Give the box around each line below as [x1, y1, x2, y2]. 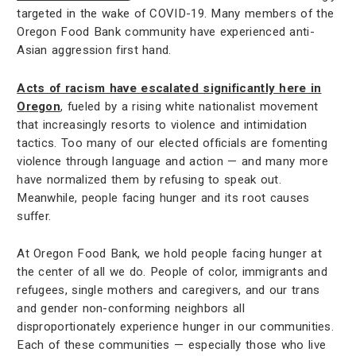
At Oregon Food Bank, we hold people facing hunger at [17, 246, 322, 261]
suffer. [17, 208, 52, 223]
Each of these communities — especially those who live [17, 338, 327, 353]
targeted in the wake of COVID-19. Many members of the [17, 6, 335, 21]
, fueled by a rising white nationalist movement [60, 99, 319, 114]
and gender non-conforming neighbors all [17, 301, 245, 316]
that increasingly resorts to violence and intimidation [17, 117, 308, 132]
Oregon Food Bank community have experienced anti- [17, 25, 315, 40]
